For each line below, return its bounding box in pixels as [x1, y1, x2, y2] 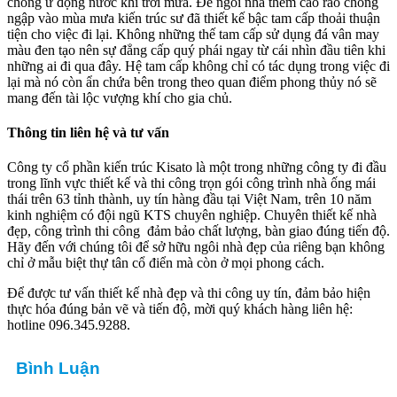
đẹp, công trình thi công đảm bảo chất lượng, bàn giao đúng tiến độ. [7, 223, 390, 239]
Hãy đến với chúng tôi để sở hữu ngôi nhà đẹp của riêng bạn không [7, 239, 385, 255]
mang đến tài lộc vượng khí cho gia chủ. [7, 90, 232, 105]
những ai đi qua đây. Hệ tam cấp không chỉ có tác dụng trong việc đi [7, 58, 390, 74]
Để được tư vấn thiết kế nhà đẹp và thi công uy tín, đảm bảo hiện [7, 285, 370, 301]
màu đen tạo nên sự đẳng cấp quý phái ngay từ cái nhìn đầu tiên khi [7, 42, 385, 58]
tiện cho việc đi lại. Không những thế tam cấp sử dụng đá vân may [7, 26, 379, 42]
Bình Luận [16, 359, 100, 378]
